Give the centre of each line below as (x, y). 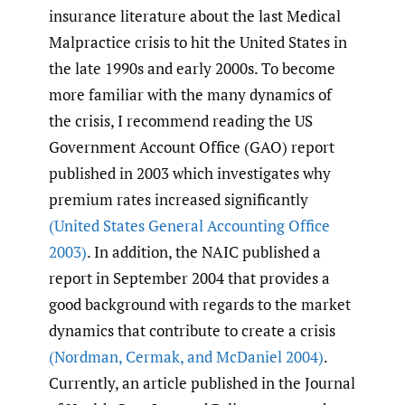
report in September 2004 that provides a (189, 278)
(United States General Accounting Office (189, 225)
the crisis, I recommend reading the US (181, 120)
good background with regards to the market (200, 304)
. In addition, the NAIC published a (204, 251)
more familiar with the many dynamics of (190, 94)
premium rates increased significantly (179, 199)
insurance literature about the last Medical (195, 15)
